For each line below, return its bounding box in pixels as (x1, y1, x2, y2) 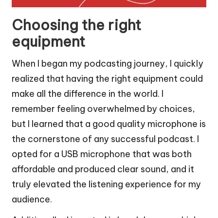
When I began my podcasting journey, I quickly (12, 58, 203, 70)
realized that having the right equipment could (12, 73, 203, 85)
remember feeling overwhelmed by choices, (12, 103, 195, 115)
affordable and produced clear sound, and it (12, 163, 194, 175)
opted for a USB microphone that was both (12, 148, 192, 160)
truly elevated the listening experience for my (12, 179, 201, 190)
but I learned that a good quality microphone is (12, 118, 206, 130)
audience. (12, 194, 52, 205)
